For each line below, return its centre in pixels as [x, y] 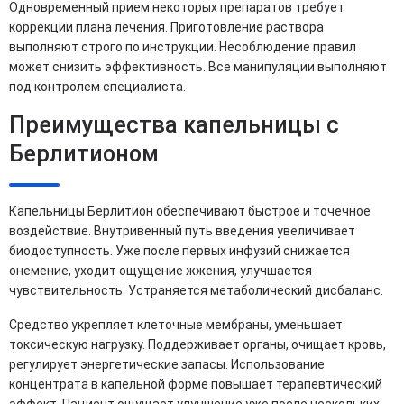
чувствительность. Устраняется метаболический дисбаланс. [196, 290]
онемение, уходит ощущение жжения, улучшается [161, 270]
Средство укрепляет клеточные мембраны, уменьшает [176, 324]
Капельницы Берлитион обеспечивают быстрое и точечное [190, 211]
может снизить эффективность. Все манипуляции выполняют [198, 66]
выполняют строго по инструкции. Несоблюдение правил [183, 46]
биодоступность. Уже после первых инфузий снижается [179, 250]
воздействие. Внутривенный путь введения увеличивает [182, 230]
